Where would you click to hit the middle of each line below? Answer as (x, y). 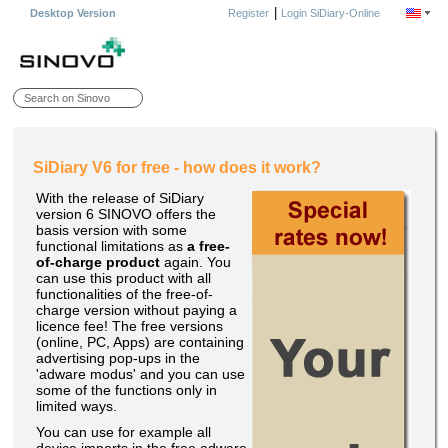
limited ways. (77, 406)
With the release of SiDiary (120, 198)
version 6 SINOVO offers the (126, 214)
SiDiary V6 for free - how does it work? (177, 167)
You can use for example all (124, 432)
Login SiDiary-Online (330, 13)
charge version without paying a (137, 310)
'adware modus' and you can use (141, 374)
